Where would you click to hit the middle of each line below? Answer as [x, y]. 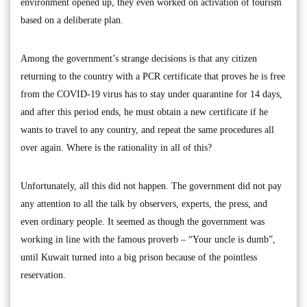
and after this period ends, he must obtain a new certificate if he [144, 112]
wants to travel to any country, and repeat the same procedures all [147, 130]
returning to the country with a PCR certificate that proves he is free [153, 77]
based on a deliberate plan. [72, 21]
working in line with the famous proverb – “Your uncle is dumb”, [148, 240]
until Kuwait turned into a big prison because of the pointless [139, 258]
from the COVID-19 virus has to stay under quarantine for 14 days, [151, 95]
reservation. [43, 275]
